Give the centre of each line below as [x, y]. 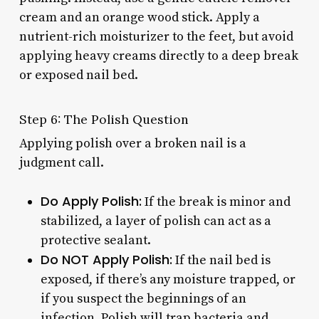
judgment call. [61, 162]
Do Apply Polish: [91, 201]
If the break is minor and [216, 202]
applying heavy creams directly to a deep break [158, 56]
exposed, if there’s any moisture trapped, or [168, 279]
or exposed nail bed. [78, 75]
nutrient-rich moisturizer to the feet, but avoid [156, 36]
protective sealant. [95, 240]
